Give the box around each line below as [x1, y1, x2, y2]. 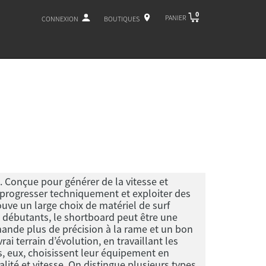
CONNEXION [42, 14, 78, 23]
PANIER [165, 12, 186, 22]
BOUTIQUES [104, 14, 140, 23]
